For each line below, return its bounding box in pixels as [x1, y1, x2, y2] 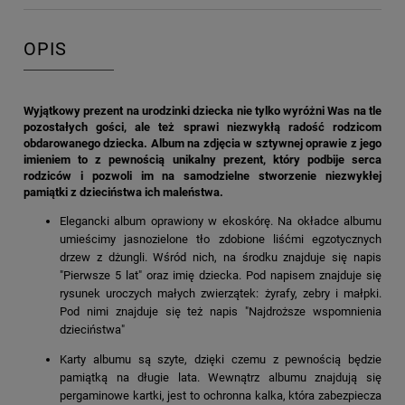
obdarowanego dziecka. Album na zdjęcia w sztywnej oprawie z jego [24, 137, 381, 151]
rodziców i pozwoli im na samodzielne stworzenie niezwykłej [24, 169, 381, 184]
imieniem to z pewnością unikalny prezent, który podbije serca [24, 153, 381, 167]
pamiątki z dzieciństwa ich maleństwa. [24, 185, 226, 200]
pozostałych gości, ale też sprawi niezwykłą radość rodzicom [24, 120, 381, 135]
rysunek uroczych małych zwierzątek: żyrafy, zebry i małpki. [60, 287, 381, 301]
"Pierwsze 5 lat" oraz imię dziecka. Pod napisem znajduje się [60, 268, 381, 283]
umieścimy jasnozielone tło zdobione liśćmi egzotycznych [60, 232, 381, 247]
